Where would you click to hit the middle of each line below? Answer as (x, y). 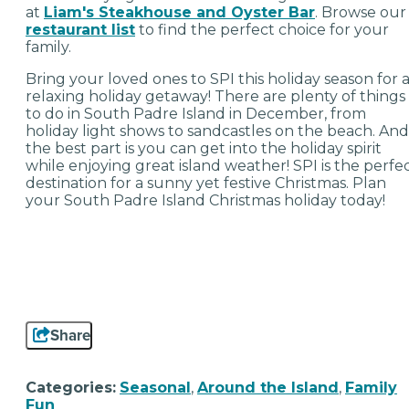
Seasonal (155, 388)
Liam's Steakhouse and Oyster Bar (179, 13)
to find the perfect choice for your (262, 30)
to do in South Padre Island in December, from (196, 114)
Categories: (71, 388)
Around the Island (268, 388)
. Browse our (361, 13)
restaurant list (80, 30)
